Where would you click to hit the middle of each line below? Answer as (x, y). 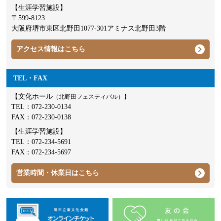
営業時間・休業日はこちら (58, 173)
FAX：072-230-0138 (41, 117)
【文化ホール (32, 96)
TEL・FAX (31, 78)
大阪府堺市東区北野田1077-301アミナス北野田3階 (89, 28)
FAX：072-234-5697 (41, 152)
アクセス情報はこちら (51, 49)
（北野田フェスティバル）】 (92, 96)
